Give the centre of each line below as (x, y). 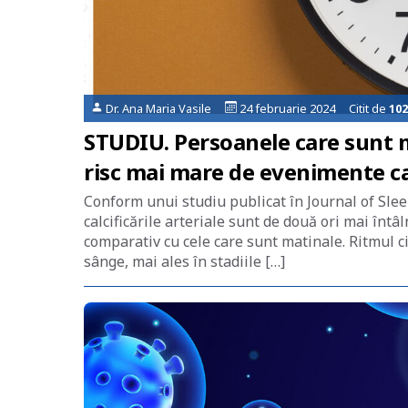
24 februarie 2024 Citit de (312, 108)
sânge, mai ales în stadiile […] (184, 261)
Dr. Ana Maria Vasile (164, 108)
